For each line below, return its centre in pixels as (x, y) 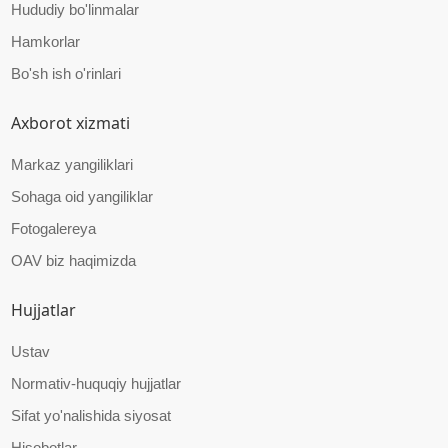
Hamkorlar (46, 42)
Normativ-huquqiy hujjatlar (96, 384)
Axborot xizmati (71, 123)
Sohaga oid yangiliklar (82, 197)
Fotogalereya (54, 229)
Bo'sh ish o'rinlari (66, 74)
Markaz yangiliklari (72, 165)
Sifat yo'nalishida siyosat (91, 416)
